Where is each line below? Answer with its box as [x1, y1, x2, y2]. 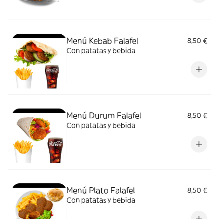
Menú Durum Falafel [66, 110, 141, 120]
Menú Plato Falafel [66, 185, 135, 195]
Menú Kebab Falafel [66, 35, 138, 45]
